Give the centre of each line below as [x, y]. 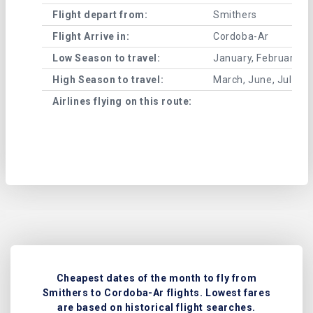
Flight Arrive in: [91, 36]
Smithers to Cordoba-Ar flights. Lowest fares [156, 293]
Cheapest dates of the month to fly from [156, 278]
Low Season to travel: [107, 58]
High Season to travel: [108, 79]
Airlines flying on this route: [122, 101]
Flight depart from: [100, 14]
